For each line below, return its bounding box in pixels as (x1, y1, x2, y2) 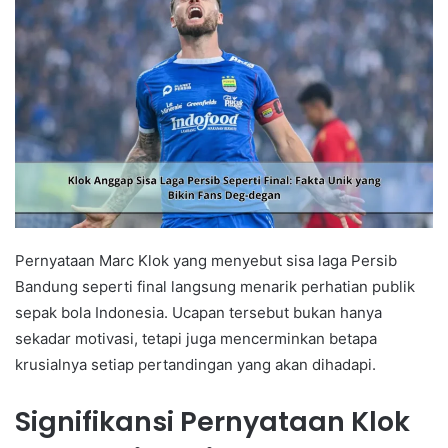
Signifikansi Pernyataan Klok (15, 402, 410, 440)
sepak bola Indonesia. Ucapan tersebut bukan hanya (15, 302, 382, 322)
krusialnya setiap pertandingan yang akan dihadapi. (15, 354, 376, 374)
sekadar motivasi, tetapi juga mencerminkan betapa (15, 328, 377, 348)
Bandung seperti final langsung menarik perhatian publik (15, 276, 415, 296)
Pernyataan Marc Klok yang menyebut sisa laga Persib (15, 250, 397, 270)
